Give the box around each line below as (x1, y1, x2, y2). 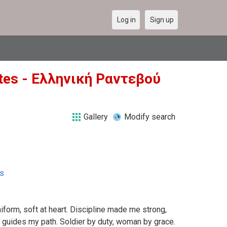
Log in (117, 16, 136, 24)
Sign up (150, 16, 174, 24)
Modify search (124, 112, 175, 122)
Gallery (84, 112, 108, 122)
